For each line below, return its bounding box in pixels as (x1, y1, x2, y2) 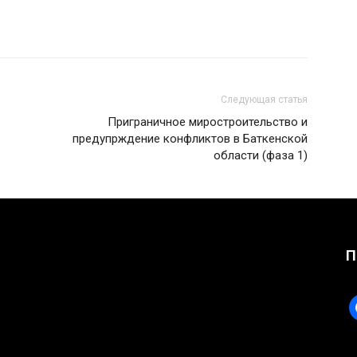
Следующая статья (221, 94, 308, 105)
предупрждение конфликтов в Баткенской (73, 131, 308, 146)
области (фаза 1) (214, 148, 308, 163)
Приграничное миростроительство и (108, 115, 308, 129)
